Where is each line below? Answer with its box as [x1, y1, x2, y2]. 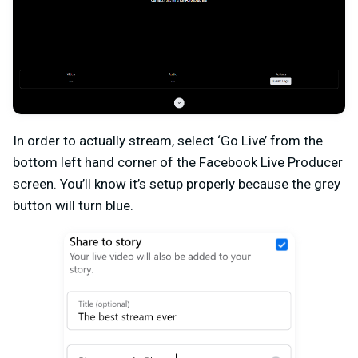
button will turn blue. [13, 197, 133, 214]
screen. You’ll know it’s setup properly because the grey [13, 176, 340, 193]
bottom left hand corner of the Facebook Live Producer [13, 154, 343, 171]
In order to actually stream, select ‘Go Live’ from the [13, 133, 323, 149]
